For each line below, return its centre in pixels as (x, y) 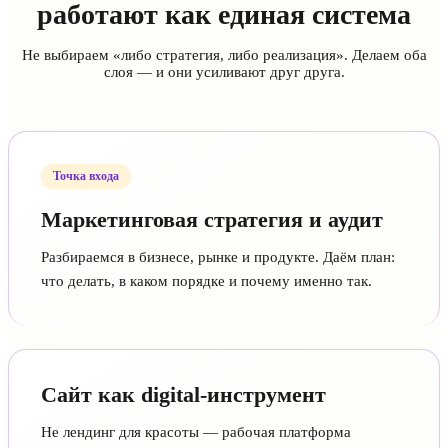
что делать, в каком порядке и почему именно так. (206, 280)
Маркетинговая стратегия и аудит (212, 219)
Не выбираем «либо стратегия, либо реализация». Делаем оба (224, 54)
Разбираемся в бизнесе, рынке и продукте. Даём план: (218, 256)
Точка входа (86, 175)
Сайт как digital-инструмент (183, 394)
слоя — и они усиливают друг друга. (224, 71)
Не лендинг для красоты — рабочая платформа (196, 431)
